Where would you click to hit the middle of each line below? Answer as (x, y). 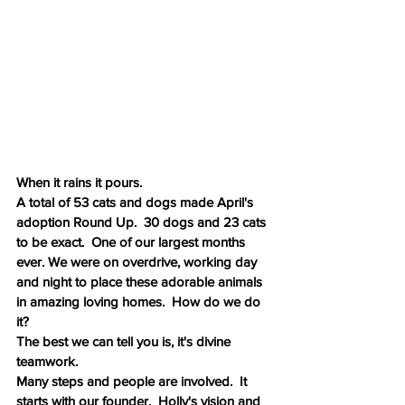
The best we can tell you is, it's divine (125, 341)
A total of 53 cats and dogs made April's (137, 202)
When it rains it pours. (83, 182)
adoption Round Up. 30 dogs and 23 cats (143, 221)
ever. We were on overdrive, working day (138, 261)
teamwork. (49, 361)
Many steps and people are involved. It (133, 381)
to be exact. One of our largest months (132, 241)
